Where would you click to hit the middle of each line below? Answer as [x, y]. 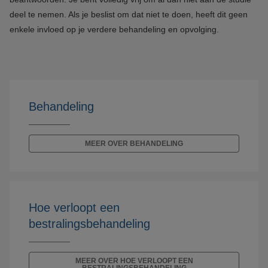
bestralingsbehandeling [89, 224]
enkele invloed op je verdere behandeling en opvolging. [114, 29]
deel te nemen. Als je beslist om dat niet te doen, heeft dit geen [129, 14]
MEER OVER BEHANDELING [134, 144]
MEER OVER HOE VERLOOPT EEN [134, 261]
